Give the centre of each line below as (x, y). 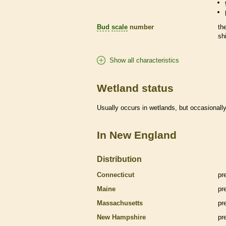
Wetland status (135, 88)
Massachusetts (120, 203)
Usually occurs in (123, 107)
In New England (137, 135)
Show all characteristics (144, 60)
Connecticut (116, 175)
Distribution (119, 159)
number (141, 27)
